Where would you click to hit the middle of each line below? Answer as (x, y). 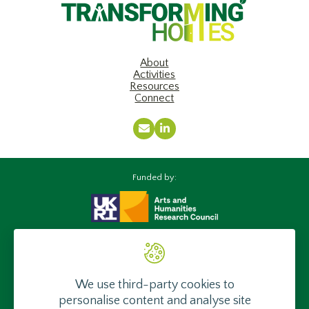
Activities (154, 74)
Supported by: (154, 247)
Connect (154, 98)
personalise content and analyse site (154, 300)
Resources (154, 86)
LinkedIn (183, 133)
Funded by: (154, 177)
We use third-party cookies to (154, 285)
